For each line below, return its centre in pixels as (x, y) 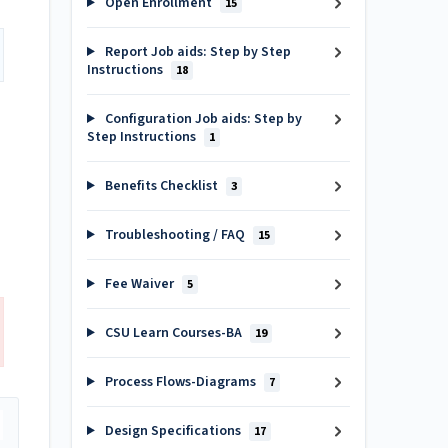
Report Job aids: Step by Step (196, 52)
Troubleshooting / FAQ (174, 235)
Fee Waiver (139, 284)
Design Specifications (172, 431)
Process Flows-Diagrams (180, 382)
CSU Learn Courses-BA (173, 333)
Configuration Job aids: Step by (201, 119)
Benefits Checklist (161, 186)
